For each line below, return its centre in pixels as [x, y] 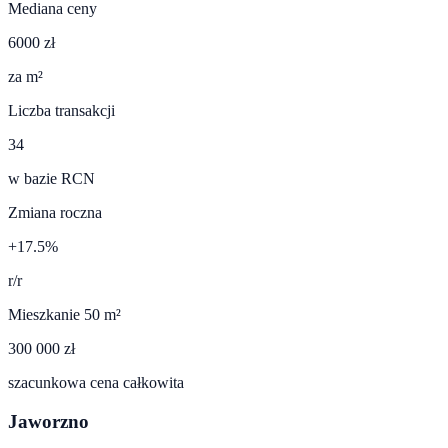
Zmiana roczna [55, 213]
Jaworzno [48, 422]
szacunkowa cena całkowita [96, 383]
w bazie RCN [51, 179]
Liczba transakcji [61, 111]
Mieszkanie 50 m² [64, 315]
